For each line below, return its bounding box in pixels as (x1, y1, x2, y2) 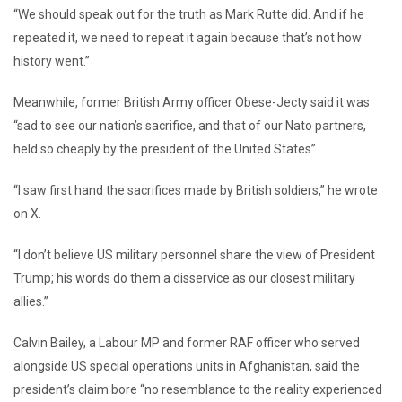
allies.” (13, 294, 48, 310)
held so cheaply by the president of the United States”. (13, 142, 319, 157)
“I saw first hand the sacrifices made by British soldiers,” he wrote (13, 183, 378, 198)
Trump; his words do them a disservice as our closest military (13, 271, 355, 286)
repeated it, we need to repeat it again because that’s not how (13, 31, 362, 46)
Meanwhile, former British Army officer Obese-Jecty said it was (13, 95, 370, 110)
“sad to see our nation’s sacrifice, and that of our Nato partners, (13, 118, 366, 134)
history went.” (13, 54, 90, 69)
